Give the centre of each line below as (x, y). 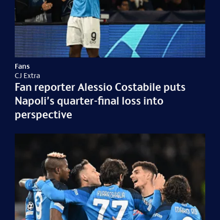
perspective (44, 114)
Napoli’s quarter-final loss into (89, 100)
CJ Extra (28, 75)
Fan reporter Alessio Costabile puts (100, 87)
